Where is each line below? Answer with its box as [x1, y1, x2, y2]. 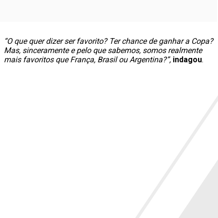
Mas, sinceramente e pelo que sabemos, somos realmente [4, 46, 202, 55]
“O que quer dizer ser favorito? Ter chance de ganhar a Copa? [4, 36, 213, 46]
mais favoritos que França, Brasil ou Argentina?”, [4, 55, 173, 65]
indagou [173, 55, 202, 65]
